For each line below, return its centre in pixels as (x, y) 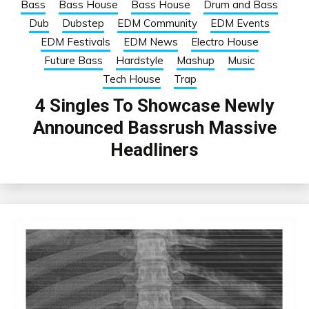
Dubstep (83, 23)
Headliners (154, 149)
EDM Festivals (75, 41)
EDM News (150, 41)
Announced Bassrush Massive (154, 127)
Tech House (131, 79)
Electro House (225, 41)
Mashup (196, 60)
